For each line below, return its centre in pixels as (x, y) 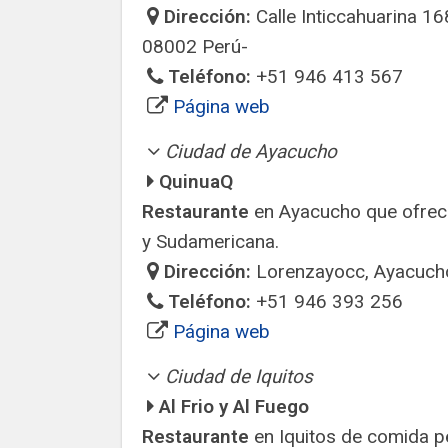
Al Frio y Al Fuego (234, 406)
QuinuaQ (196, 181)
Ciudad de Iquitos (239, 376)
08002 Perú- (195, 46)
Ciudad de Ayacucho (251, 151)
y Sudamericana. (210, 241)
